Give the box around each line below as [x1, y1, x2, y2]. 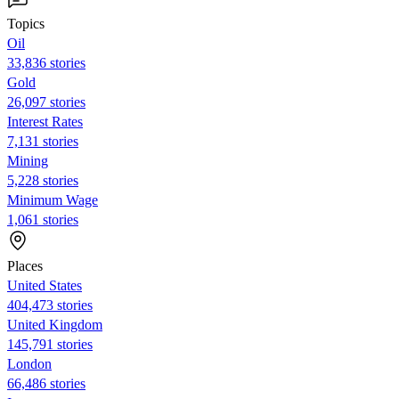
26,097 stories [7, 94, 85, 110]
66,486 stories [7, 375, 85, 391]
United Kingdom [7, 316, 102, 332]
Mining [7, 152, 48, 168]
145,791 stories [7, 336, 93, 352]
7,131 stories [7, 133, 78, 149]
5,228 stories [7, 172, 78, 188]
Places [7, 257, 43, 273]
